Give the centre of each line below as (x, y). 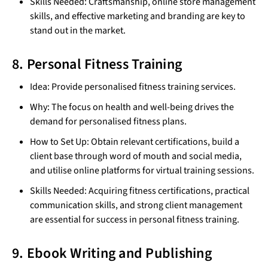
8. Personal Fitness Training (97, 65)
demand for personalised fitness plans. (108, 122)
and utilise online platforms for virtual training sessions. (142, 171)
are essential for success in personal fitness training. (135, 220)
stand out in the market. (78, 31)
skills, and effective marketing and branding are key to (138, 16)
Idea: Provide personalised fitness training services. (133, 87)
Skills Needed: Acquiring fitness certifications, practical (140, 191)
